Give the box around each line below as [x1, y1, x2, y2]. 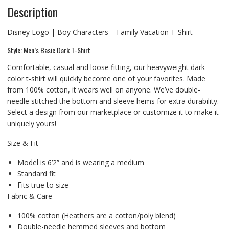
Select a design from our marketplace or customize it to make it [7, 107, 219, 117]
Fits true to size [17, 179, 68, 190]
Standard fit [17, 168, 56, 178]
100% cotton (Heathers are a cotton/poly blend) [17, 210, 176, 220]
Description [7, 2, 58, 21]
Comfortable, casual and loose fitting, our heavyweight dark [7, 62, 205, 72]
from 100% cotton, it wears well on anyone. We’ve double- [7, 84, 200, 95]
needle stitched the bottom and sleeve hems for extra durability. [7, 96, 219, 106]
